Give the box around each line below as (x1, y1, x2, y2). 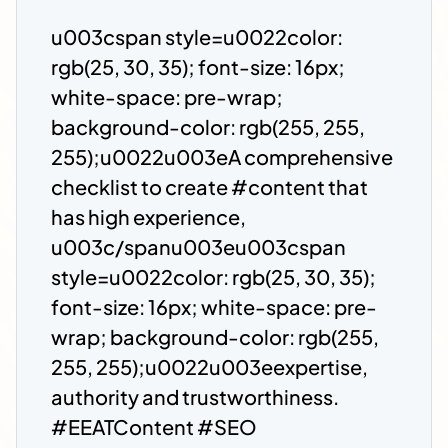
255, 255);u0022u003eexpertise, (51, 354, 368, 380)
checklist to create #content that (51, 174, 368, 200)
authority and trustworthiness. (51, 384, 339, 410)
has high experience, (51, 204, 246, 230)
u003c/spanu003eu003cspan (51, 234, 346, 260)
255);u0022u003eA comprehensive (51, 144, 393, 170)
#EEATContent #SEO (51, 414, 257, 440)
